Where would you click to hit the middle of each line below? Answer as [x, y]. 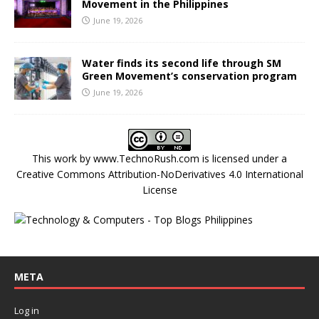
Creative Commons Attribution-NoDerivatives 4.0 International [159, 174]
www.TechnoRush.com [146, 158]
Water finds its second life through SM [182, 63]
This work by [63, 158]
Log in [27, 310]
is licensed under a [243, 158]
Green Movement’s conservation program [189, 75]
